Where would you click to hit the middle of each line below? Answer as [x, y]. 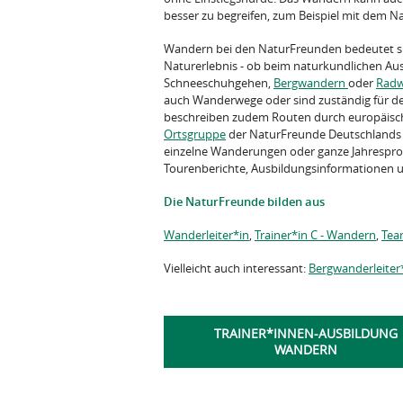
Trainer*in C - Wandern [315, 235]
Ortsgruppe [195, 134]
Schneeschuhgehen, [219, 83]
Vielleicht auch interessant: [236, 268]
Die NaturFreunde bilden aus [244, 201]
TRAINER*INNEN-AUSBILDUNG [306, 334]
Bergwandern [311, 83]
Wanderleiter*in [206, 235]
